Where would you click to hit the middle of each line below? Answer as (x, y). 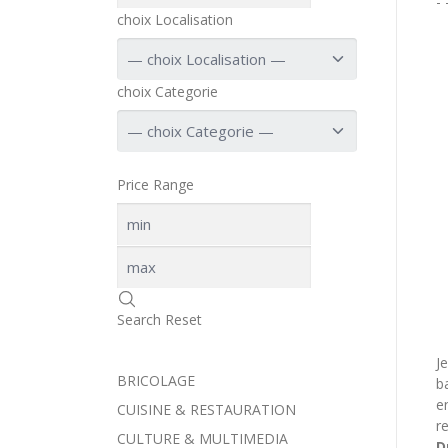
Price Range (155, 185)
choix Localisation (175, 20)
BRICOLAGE (156, 381)
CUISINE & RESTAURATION (206, 410)
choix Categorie (167, 92)
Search (139, 320)
